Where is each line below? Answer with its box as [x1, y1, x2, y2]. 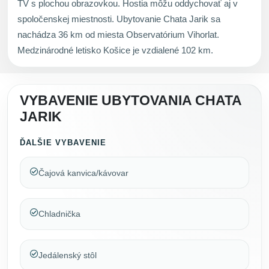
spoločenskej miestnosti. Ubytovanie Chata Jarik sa [17, 13, 220, 24]
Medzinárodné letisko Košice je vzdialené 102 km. [17, 44, 213, 55]
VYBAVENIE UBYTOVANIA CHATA [20, 92, 241, 108]
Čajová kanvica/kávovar [38, 168, 128, 178]
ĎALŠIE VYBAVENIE [20, 138, 106, 147]
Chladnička [38, 209, 80, 219]
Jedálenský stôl [38, 250, 97, 261]
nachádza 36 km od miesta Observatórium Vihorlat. [17, 29, 219, 40]
